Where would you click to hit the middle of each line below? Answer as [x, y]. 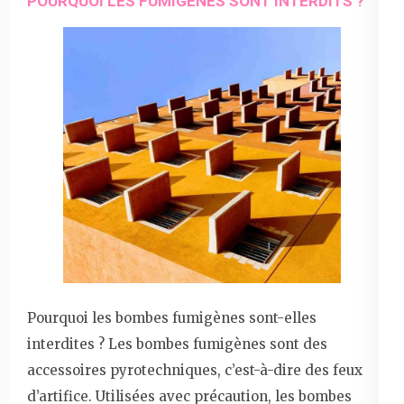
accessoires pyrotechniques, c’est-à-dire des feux [195, 370]
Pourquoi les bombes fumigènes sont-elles [172, 317]
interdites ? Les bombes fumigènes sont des [177, 344]
